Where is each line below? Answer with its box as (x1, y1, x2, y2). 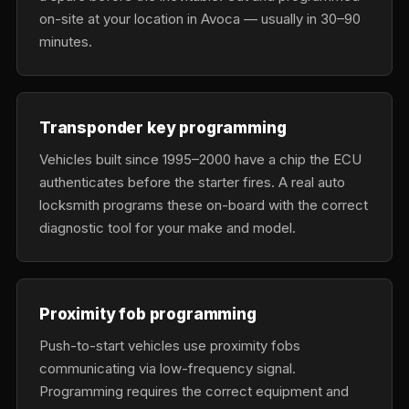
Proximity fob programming (39, 304, 257, 323)
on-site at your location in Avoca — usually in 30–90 (39, 10, 361, 27)
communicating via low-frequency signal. (39, 360, 296, 377)
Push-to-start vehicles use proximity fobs (39, 337, 300, 354)
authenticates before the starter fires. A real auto (39, 173, 345, 191)
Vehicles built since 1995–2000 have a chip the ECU (39, 151, 362, 168)
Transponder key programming (39, 118, 287, 137)
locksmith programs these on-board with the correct (39, 196, 368, 214)
